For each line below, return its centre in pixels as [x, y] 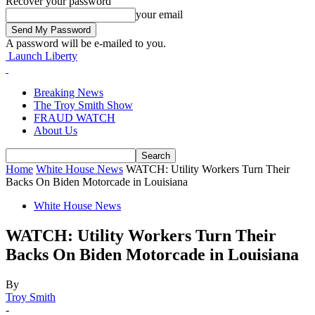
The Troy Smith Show [83, 105]
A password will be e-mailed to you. [86, 43]
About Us [56, 130]
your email [159, 14]
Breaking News [69, 92]
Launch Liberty [43, 56]
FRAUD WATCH [75, 118]
